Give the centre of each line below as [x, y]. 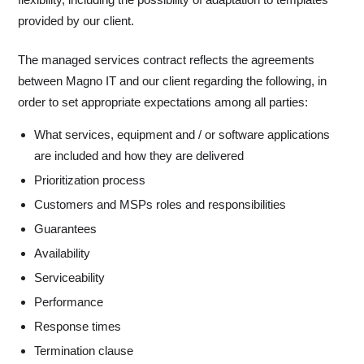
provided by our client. [76, 21]
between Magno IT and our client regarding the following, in [172, 81]
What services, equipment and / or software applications [182, 135]
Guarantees [65, 229]
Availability [62, 253]
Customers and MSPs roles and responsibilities [160, 205]
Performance [69, 302]
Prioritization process [90, 180]
